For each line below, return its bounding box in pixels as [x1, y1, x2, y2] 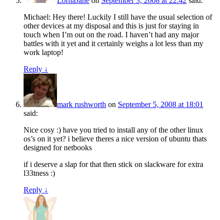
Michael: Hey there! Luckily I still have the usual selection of [24, 13, 212, 22]
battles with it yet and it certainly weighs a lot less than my [24, 39, 203, 48]
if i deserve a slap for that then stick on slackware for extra [24, 160, 203, 169]
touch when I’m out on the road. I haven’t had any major [24, 30, 199, 39]
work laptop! [24, 48, 63, 57]
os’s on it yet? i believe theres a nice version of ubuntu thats [24, 135, 207, 143]
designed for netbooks [24, 143, 92, 152]
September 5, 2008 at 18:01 [118, 100, 203, 109]
